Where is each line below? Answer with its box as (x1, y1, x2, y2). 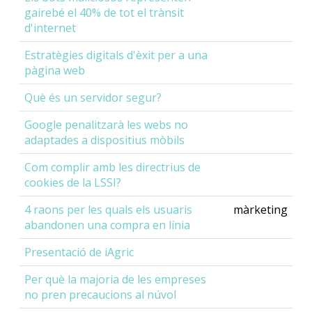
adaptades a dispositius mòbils (24, 132, 185, 148)
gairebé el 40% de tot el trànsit (24, 5, 184, 21)
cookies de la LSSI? (24, 175, 121, 191)
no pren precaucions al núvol (24, 287, 176, 303)
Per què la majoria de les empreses (24, 272, 206, 288)
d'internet (24, 20, 76, 36)
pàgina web (24, 63, 85, 79)
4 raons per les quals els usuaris (24, 202, 192, 218)
